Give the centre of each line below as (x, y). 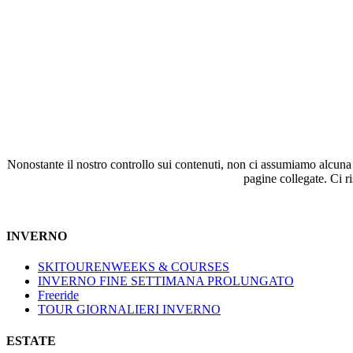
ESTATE (31, 340)
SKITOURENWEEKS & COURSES (134, 267)
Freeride (58, 295)
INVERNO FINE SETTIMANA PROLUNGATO (166, 281)
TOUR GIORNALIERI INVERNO (129, 310)
